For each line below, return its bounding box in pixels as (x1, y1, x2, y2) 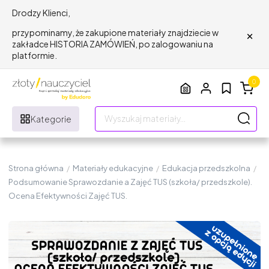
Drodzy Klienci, (12, 7, 70, 18)
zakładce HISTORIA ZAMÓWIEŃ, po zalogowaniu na (12, 38, 213, 49)
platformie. (12, 50, 57, 61)
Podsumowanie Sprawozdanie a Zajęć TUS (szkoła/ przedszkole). (8, 177, 252, 187)
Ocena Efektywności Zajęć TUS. (8, 190, 127, 201)
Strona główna (8, 163, 64, 173)
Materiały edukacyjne (73, 163, 153, 173)
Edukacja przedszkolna (162, 163, 250, 173)
